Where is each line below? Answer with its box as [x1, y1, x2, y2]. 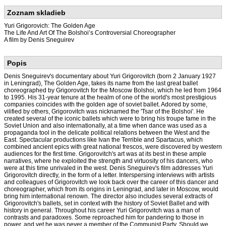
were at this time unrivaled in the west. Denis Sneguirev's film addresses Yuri [4, 164, 213, 172]
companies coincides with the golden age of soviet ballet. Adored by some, [4, 101, 207, 108]
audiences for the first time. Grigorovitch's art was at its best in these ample [4, 150, 206, 157]
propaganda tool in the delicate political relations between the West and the [4, 129, 210, 136]
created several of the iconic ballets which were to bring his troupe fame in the [4, 115, 216, 122]
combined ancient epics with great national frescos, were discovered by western [4, 143, 222, 150]
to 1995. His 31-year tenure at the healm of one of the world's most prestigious [4, 94, 216, 101]
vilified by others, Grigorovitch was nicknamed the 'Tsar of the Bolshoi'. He [4, 108, 204, 115]
